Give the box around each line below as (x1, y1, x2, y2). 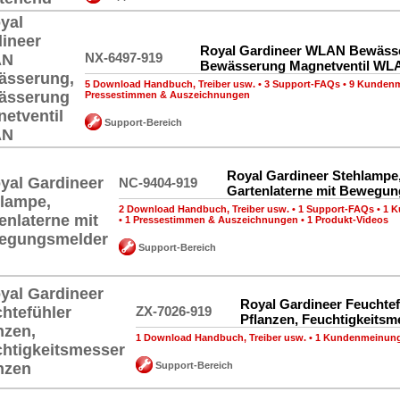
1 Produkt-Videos (307, 214, 388, 225)
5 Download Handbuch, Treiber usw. (85, 79, 255, 89)
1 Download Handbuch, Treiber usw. (136, 332, 306, 343)
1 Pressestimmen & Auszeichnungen (125, 214, 298, 225)
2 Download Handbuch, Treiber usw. (119, 204, 289, 214)
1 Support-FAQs (298, 204, 374, 214)
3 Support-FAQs (264, 79, 340, 89)
